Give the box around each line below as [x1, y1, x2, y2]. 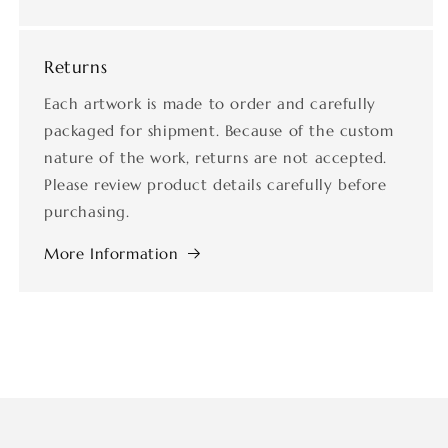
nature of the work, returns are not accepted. [44, 147, 388, 167]
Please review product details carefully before [44, 174, 387, 194]
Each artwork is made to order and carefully [44, 93, 376, 113]
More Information [44, 243, 179, 263]
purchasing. [44, 201, 130, 221]
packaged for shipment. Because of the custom [44, 120, 394, 140]
